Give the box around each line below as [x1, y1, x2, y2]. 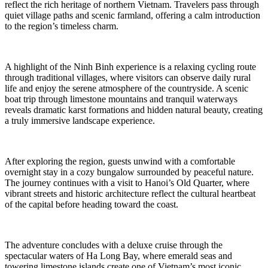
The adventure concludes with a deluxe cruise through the [5, 239, 223, 250]
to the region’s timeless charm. [5, 20, 118, 31]
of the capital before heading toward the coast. [5, 199, 178, 209]
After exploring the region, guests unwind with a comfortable [5, 156, 235, 166]
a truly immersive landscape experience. [5, 115, 155, 126]
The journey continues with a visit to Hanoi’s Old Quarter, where [5, 177, 249, 188]
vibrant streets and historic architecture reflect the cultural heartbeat [5, 188, 255, 199]
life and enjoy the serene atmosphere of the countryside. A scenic [5, 83, 248, 93]
